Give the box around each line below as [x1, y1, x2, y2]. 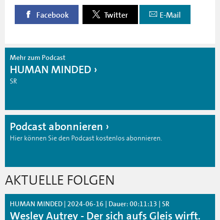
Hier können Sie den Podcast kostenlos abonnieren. [10, 133, 162, 142]
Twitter [103, 10, 128, 20]
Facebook [35, 10, 69, 20]
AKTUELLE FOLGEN [5, 171, 114, 189]
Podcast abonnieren [10, 119, 103, 134]
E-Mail [160, 10, 181, 20]
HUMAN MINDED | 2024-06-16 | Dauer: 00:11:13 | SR [10, 199, 169, 208]
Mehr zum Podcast [10, 53, 65, 62]
